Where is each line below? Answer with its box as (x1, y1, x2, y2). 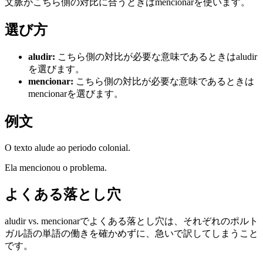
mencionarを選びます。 (28, 89, 123, 99)
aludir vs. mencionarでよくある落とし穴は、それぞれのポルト (5, 215, 258, 226)
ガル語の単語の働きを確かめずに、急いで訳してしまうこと (5, 228, 258, 238)
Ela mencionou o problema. (5, 163, 107, 173)
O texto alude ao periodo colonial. (5, 143, 130, 153)
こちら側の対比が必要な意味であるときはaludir (58, 52, 257, 62)
